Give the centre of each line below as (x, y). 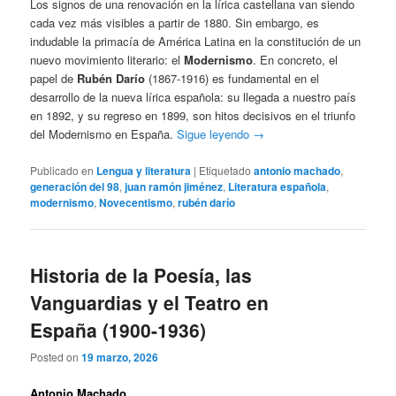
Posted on (56, 357)
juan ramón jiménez (174, 186)
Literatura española (278, 186)
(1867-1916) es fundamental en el (232, 79)
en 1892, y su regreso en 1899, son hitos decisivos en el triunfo (193, 116)
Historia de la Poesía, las (141, 274)
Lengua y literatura (144, 170)
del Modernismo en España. (104, 134)
